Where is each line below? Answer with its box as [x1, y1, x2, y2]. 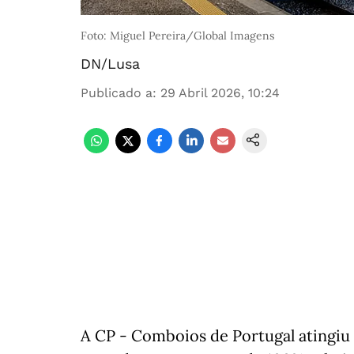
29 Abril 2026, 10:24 [160, 85, 280, 100]
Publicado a [81, 85, 153, 100]
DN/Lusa [81, 55, 140, 72]
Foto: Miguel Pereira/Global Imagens [81, 28, 274, 43]
